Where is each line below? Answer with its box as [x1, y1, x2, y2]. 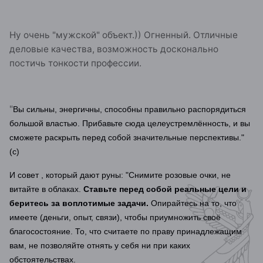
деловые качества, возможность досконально [9, 43, 218, 55]
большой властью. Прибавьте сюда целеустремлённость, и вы [9, 119, 250, 129]
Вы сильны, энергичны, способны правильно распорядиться [13, 104, 246, 114]
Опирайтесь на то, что [149, 198, 237, 208]
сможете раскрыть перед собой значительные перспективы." [9, 133, 244, 143]
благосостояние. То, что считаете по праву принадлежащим [9, 226, 242, 236]
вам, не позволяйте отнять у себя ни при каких [9, 240, 190, 250]
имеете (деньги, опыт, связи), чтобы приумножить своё [9, 212, 221, 222]
